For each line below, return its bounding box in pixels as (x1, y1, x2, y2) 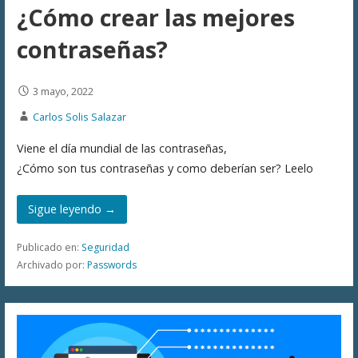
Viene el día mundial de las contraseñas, (16, 140, 227, 156)
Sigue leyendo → (28, 201, 116, 217)
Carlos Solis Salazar (32, 109, 126, 125)
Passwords (86, 258, 137, 272)
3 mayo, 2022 (32, 84, 93, 99)
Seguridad (81, 241, 129, 255)
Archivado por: (16, 258, 87, 272)
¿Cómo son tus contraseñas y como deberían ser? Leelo (16, 160, 313, 176)
